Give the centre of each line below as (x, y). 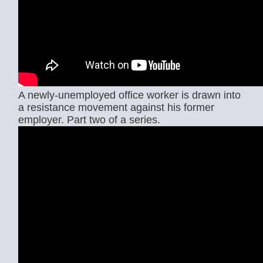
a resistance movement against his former (116, 108)
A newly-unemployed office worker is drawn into (129, 95)
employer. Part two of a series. (89, 120)
